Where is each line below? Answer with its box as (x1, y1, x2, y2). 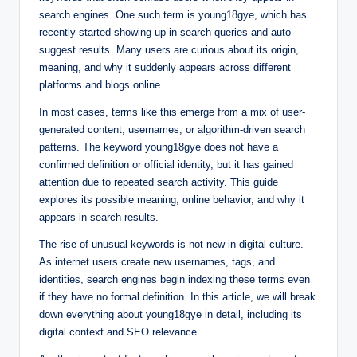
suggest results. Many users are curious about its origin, (39, 43, 299, 56)
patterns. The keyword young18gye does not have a (39, 140, 278, 153)
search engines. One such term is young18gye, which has (39, 8, 307, 21)
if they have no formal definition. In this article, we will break (39, 290, 316, 303)
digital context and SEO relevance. (39, 325, 200, 338)
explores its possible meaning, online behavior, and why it (39, 193, 304, 206)
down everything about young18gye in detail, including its (39, 308, 302, 320)
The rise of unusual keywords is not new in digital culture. (39, 237, 304, 250)
